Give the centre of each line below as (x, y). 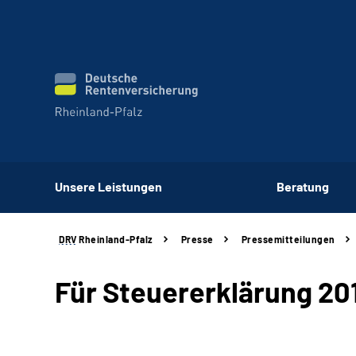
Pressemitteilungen (288, 239)
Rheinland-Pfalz (115, 239)
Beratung (302, 186)
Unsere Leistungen (108, 186)
